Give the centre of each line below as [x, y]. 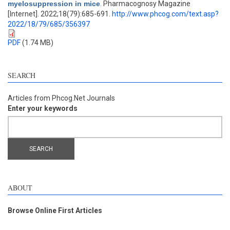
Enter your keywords [43, 108]
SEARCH [22, 75]
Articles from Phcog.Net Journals [61, 98]
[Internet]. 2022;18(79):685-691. [60, 14]
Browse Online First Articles [55, 210]
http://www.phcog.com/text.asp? [165, 14]
